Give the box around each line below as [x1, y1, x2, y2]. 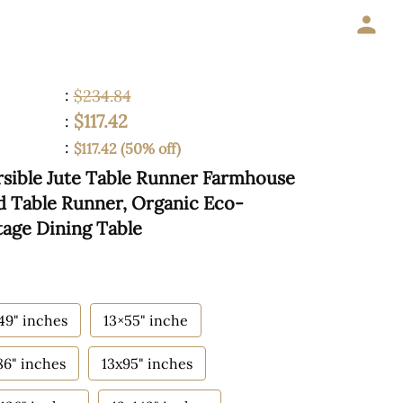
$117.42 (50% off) [73, 139, 181, 157]
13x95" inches [102, 354, 193, 372]
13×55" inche [103, 311, 188, 329]
